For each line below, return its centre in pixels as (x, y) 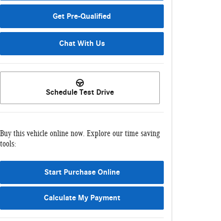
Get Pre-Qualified (82, 16)
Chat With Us (82, 43)
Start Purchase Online (82, 172)
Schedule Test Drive (80, 92)
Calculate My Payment (82, 198)
